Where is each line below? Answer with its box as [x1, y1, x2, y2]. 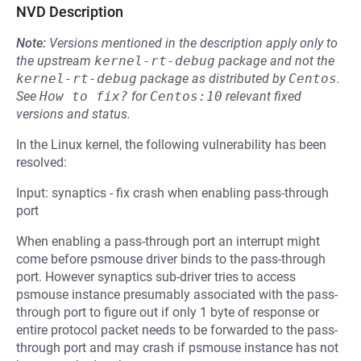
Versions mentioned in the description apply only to [49, 35, 338, 51]
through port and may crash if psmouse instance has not [16, 340, 338, 355]
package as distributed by [137, 71, 288, 86]
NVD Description [16, 3, 123, 20]
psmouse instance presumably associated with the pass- [16, 287, 338, 302]
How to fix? [39, 89, 128, 104]
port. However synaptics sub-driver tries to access [16, 269, 296, 284]
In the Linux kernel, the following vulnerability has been [16, 137, 326, 152]
